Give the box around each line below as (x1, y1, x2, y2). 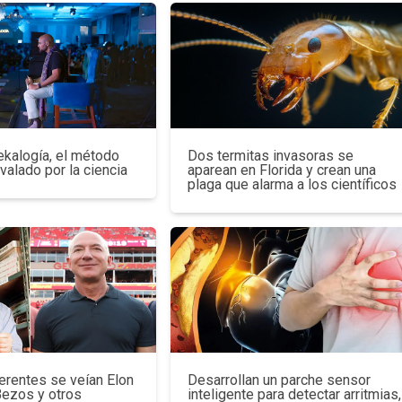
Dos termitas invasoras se (187, 146, 354, 164)
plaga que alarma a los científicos (187, 175, 397, 193)
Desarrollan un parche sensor (187, 371, 371, 389)
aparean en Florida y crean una (187, 161, 376, 179)
